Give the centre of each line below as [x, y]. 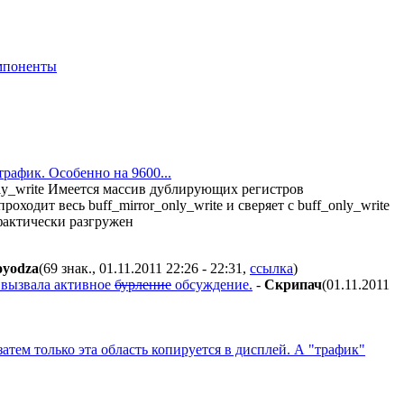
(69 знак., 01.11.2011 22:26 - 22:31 [141, 268]
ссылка [271, 268]
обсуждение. [212, 284]
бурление [143, 284]
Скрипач [293, 284]
